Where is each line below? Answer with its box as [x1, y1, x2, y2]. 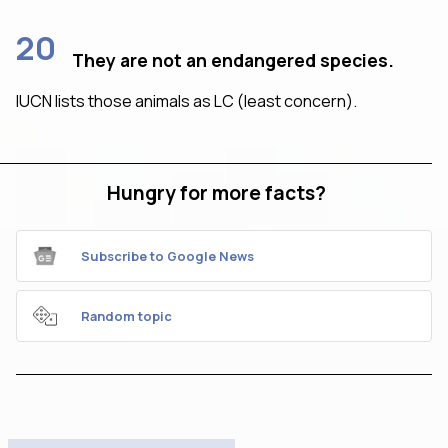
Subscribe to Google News [81, 246, 254, 265]
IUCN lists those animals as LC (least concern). [16, 89, 357, 112]
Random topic [81, 306, 172, 325]
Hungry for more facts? [106, 179, 326, 206]
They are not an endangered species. [72, 47, 394, 72]
